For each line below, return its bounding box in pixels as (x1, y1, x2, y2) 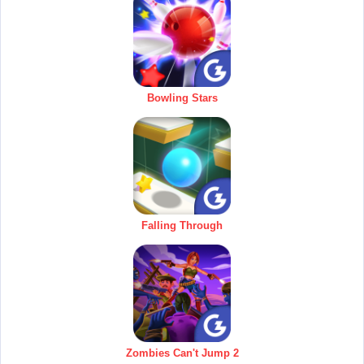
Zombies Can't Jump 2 (125, 346, 239, 359)
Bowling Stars (146, 91, 218, 104)
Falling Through (141, 219, 223, 232)
